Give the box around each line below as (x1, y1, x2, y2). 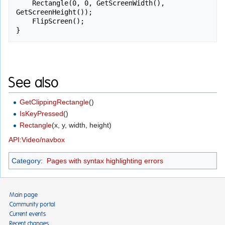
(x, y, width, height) (52, 121, 112, 130)
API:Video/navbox (9, 136, 65, 144)
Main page (10, 192, 38, 198)
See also (9, 76, 59, 90)
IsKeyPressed (20, 109, 64, 118)
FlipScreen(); (16, 17, 32, 25)
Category (12, 157, 41, 165)
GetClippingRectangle (20, 97, 89, 106)
